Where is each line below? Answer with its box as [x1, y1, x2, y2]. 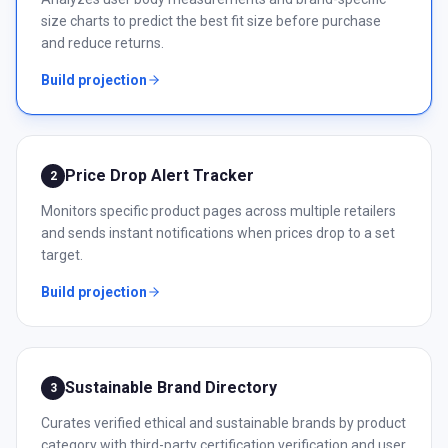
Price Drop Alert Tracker [65, 166, 254, 185]
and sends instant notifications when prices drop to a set [41, 225, 395, 241]
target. [41, 247, 83, 263]
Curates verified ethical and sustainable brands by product [41, 415, 406, 431]
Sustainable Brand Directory [65, 378, 277, 397]
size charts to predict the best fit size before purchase [41, 13, 381, 29]
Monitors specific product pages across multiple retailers [41, 203, 396, 219]
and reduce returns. [41, 35, 164, 51]
